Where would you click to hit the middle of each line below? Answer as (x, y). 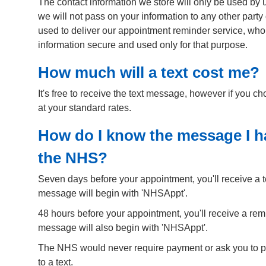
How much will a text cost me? (149, 73)
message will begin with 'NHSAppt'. (113, 194)
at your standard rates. (85, 108)
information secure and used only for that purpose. (143, 45)
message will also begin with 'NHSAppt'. (123, 228)
